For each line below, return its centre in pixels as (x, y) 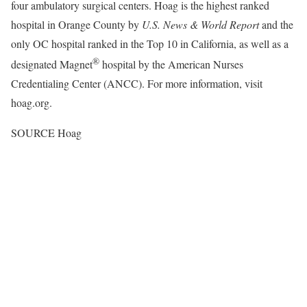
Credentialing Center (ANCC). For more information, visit (137, 84)
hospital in (35, 24)
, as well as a (261, 44)
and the (278, 24)
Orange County (92, 24)
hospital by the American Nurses (171, 64)
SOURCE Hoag (46, 133)
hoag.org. (32, 103)
